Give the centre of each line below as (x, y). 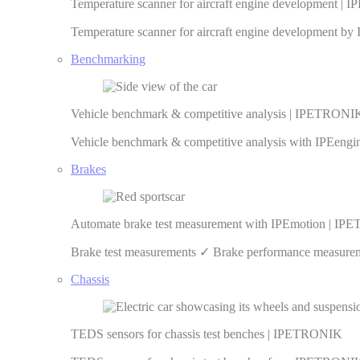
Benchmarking (108, 59)
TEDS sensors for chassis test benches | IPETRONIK (207, 334)
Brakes (88, 169)
